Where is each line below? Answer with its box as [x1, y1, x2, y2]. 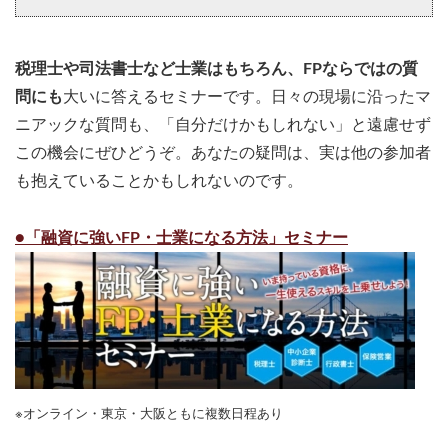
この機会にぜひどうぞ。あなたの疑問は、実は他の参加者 [15, 145, 431, 162]
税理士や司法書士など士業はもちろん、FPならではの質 [15, 61, 418, 78]
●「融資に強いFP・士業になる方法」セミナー [15, 230, 348, 247]
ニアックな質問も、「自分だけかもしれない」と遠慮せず [15, 117, 431, 134]
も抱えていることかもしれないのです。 [15, 173, 303, 190]
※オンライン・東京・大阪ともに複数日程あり [15, 407, 283, 422]
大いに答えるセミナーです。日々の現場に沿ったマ [63, 89, 431, 106]
